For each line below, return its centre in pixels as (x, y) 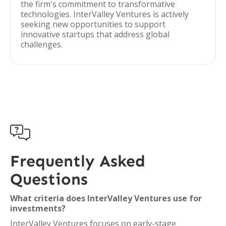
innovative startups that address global (95, 34)
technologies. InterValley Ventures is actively (105, 14)
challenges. (42, 44)
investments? (38, 208)
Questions (49, 179)
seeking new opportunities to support (93, 24)
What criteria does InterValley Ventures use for (106, 198)
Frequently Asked (78, 161)
